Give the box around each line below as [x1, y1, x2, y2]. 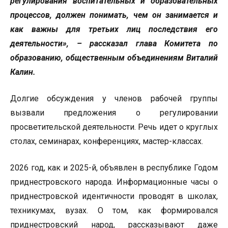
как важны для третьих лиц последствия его [10, 24, 218, 34]
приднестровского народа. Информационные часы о [10, 177, 218, 187]
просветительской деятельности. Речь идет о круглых [10, 122, 218, 132]
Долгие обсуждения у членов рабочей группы [10, 93, 218, 103]
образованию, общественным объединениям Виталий [10, 52, 218, 63]
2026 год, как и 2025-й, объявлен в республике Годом [10, 162, 218, 173]
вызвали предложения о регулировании [10, 107, 218, 118]
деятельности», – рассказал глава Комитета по [10, 38, 218, 48]
